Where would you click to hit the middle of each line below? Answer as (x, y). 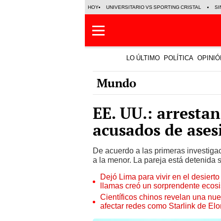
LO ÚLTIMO (143, 58)
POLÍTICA (179, 58)
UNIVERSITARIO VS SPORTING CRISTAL (154, 7)
